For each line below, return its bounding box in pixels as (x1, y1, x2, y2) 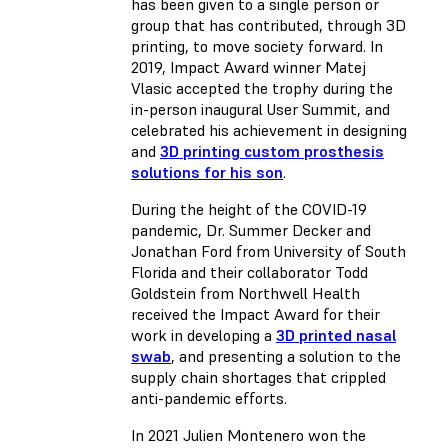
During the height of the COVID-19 (131, 199, 367, 220)
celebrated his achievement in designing (131, 120, 407, 141)
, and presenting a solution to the (171, 346, 401, 367)
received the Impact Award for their (131, 304, 380, 325)
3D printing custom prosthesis (160, 141, 384, 162)
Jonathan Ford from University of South (131, 241, 406, 262)
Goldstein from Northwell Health (131, 283, 360, 304)
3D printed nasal (276, 325, 396, 346)
